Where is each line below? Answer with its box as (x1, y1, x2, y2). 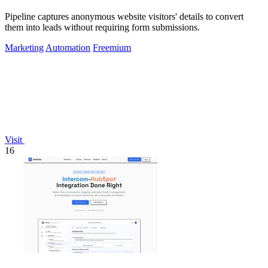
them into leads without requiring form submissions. (5, 22, 200, 33)
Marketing (5, 42, 44, 53)
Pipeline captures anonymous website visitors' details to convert (5, 11, 243, 22)
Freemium (93, 42, 131, 53)
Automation (45, 42, 90, 53)
